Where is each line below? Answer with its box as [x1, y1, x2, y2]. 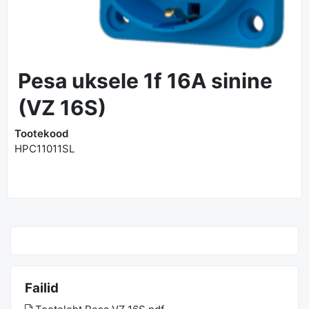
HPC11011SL [14, 142, 74, 155]
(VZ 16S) [18, 94, 106, 120]
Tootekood [14, 127, 68, 140]
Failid [25, 280, 59, 296]
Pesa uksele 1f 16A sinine [18, 68, 272, 93]
